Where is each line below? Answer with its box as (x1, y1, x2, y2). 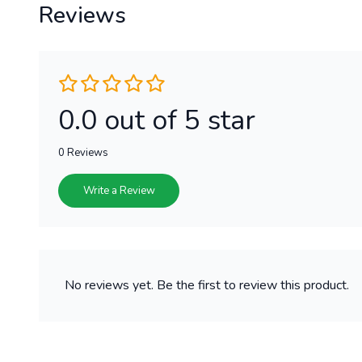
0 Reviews (58, 145, 108, 160)
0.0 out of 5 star (58, 101, 255, 139)
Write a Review (82, 183, 155, 198)
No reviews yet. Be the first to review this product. (65, 276, 349, 294)
